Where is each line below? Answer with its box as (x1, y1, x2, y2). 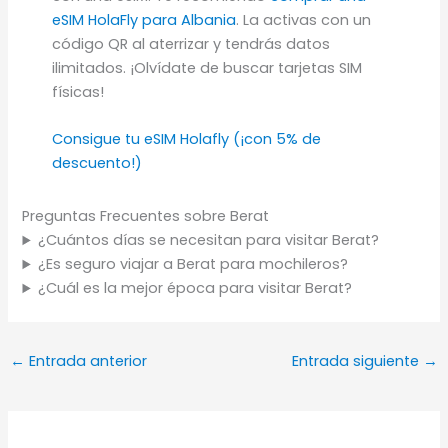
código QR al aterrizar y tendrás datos (51, 33, 330, 54)
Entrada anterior (24, 350, 147, 371)
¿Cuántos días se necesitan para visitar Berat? (37, 230, 379, 251)
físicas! (51, 81, 104, 102)
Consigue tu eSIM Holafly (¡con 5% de (51, 129, 321, 150)
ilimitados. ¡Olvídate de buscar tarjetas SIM (51, 57, 362, 78)
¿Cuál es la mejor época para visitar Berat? (37, 278, 352, 299)
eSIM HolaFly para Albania (51, 9, 236, 30)
